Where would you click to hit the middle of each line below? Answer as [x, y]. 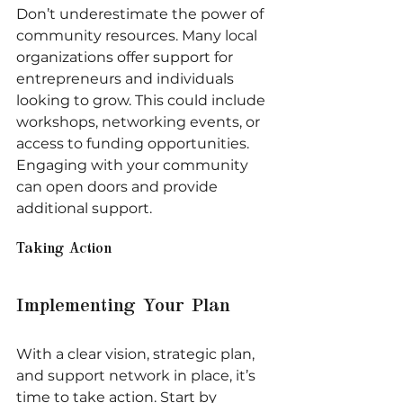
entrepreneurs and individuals [127, 78]
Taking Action [64, 249]
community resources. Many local [139, 35]
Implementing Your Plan [123, 307]
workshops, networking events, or [140, 121]
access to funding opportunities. [134, 143]
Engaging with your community [134, 165]
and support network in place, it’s [138, 375]
